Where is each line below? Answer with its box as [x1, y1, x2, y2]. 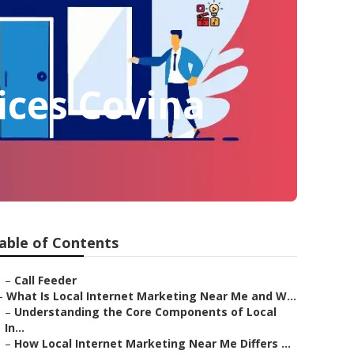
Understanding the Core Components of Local [14, 304, 277, 319]
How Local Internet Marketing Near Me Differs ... [14, 336, 291, 351]
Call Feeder [14, 273, 77, 288]
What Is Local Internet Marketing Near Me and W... [6, 288, 296, 303]
